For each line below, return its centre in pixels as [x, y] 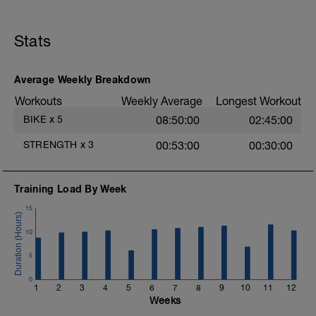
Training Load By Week [71, 189]
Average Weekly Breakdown [83, 79]
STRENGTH [50, 145]
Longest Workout [259, 101]
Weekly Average [162, 101]
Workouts [38, 101]
